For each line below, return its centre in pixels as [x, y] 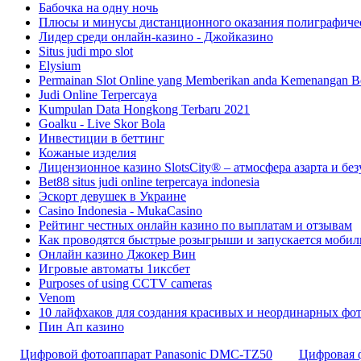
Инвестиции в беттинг [102, 138]
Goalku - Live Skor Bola [102, 123]
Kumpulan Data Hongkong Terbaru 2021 [144, 109]
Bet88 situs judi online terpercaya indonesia [149, 181]
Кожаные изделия [87, 152]
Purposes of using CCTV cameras [125, 283]
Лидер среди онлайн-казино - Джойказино [156, 36]
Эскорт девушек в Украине [112, 196]
